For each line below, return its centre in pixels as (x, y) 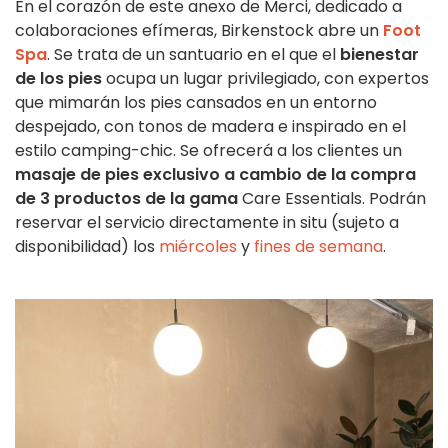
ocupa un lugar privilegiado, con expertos (267, 79)
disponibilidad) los (87, 247)
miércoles (198, 247)
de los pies (60, 79)
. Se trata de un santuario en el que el (193, 55)
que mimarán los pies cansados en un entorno (196, 103)
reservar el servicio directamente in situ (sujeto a (207, 223)
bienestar (379, 55)
